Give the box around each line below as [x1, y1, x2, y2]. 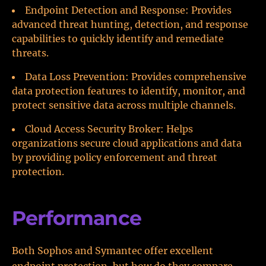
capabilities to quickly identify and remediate [12, 33, 224, 45]
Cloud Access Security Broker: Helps [25, 123, 193, 135]
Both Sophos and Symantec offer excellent [12, 245, 213, 256]
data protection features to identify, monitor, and [12, 85, 245, 97]
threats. [12, 47, 49, 59]
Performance [12, 206, 141, 230]
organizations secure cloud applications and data [12, 137, 242, 149]
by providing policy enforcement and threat [12, 151, 217, 163]
